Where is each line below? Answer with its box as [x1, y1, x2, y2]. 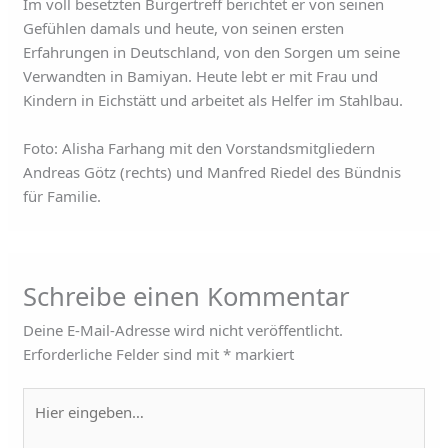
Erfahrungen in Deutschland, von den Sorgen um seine [23, 42, 401, 62]
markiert [231, 343, 295, 364]
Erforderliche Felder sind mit [23, 343, 224, 364]
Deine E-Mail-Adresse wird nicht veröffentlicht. [23, 319, 344, 340]
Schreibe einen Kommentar [23, 278, 351, 314]
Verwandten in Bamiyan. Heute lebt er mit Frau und [23, 66, 379, 86]
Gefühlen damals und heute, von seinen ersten [23, 18, 345, 38]
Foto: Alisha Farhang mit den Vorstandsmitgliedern [23, 138, 376, 158]
